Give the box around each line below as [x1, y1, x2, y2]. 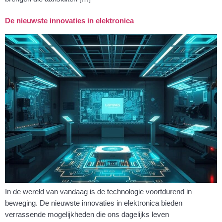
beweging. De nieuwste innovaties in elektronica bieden [5, 198, 182, 207]
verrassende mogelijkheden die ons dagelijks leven [5, 210, 169, 219]
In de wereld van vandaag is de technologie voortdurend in [5, 187, 192, 196]
